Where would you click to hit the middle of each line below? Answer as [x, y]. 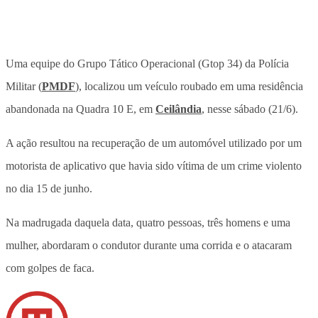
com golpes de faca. [50, 268]
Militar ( [24, 86]
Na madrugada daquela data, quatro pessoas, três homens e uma [148, 222]
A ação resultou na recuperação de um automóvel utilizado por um [154, 143]
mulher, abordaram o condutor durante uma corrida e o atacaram [149, 245]
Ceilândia [179, 109]
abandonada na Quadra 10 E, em [81, 109]
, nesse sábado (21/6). [250, 109]
